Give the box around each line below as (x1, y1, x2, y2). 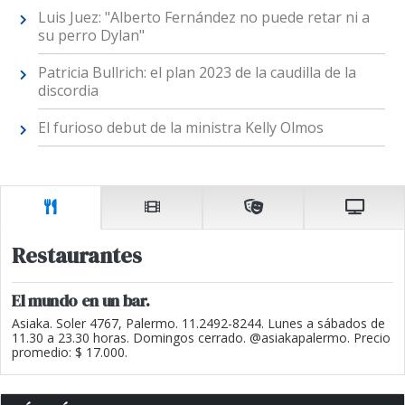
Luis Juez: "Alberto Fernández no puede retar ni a (37, 7, 370, 28)
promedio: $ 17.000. (12, 343, 127, 361)
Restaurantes (12, 240, 142, 270)
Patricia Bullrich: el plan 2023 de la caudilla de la (37, 62, 356, 83)
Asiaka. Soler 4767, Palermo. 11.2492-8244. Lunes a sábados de (12, 314, 385, 332)
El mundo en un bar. (12, 288, 150, 312)
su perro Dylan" (37, 25, 145, 46)
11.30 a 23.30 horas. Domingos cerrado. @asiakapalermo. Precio (12, 328, 391, 346)
